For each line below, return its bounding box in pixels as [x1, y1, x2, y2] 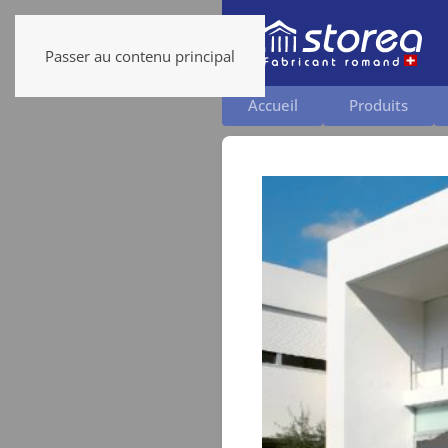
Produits [348, 95, 408, 116]
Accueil [247, 95, 298, 116]
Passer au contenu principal [45, 46, 235, 66]
